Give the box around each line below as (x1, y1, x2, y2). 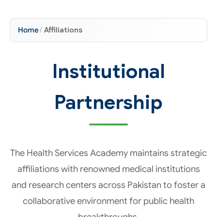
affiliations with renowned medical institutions (17, 163, 200, 174)
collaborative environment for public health (23, 195, 194, 206)
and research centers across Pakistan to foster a (12, 179, 205, 190)
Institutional (52, 59, 165, 83)
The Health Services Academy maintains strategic (10, 147, 207, 158)
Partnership (54, 90, 163, 114)
